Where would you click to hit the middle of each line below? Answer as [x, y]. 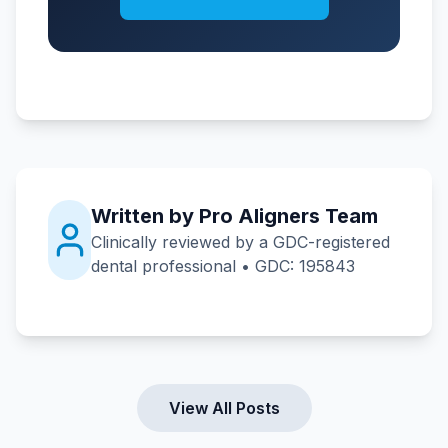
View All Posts [224, 408]
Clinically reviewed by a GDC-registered [241, 242]
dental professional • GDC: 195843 [223, 266]
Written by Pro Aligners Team [235, 216]
